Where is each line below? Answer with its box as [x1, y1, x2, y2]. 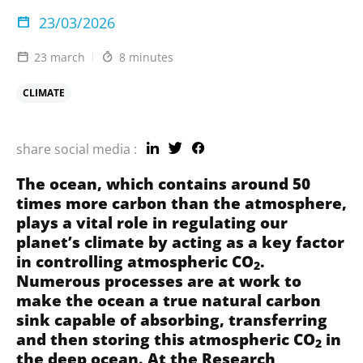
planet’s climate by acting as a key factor [16, 231, 344, 252]
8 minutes [119, 49, 173, 65]
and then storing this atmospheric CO [16, 328, 315, 349]
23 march [34, 49, 85, 65]
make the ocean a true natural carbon [16, 289, 321, 310]
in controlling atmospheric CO [16, 250, 254, 271]
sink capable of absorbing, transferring [16, 309, 327, 330]
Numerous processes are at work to [16, 270, 301, 291]
